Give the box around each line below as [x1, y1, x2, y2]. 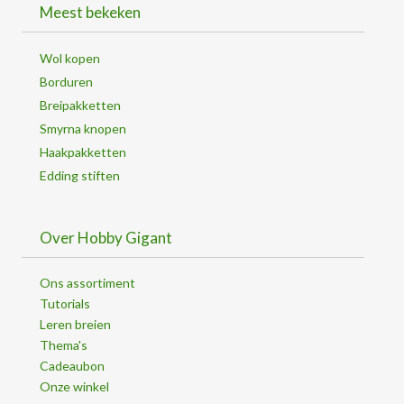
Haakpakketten [40, 144, 126, 161]
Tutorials [40, 296, 90, 312]
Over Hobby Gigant [40, 228, 172, 248]
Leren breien [40, 317, 111, 333]
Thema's [40, 337, 87, 353]
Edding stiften [40, 168, 120, 184]
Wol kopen [40, 50, 100, 67]
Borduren [40, 74, 93, 90]
